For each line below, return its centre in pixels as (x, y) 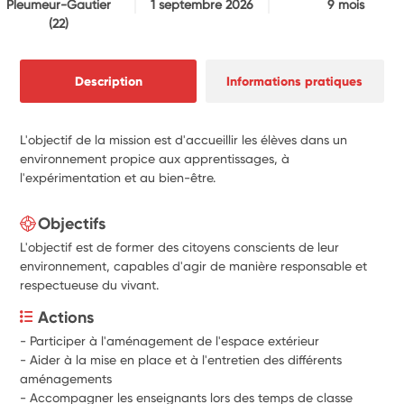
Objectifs (72, 223)
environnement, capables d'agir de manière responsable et (194, 266)
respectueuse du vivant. (90, 285)
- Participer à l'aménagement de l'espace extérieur (172, 340)
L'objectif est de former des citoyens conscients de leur (180, 247)
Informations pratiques (295, 81)
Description (108, 81)
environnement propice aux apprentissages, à (155, 158)
